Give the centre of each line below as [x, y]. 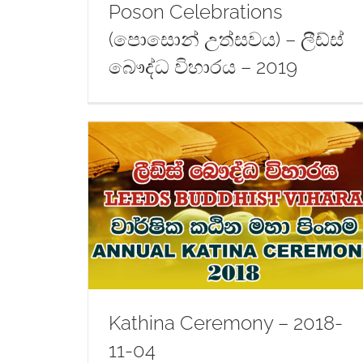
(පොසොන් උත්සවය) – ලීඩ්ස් [226, 39]
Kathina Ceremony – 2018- [225, 322]
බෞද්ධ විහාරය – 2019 [203, 66]
